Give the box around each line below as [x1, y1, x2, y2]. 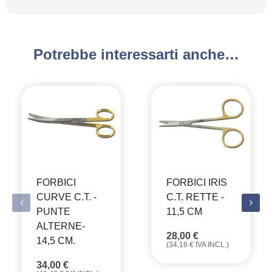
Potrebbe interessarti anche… [33, 46, 239, 63]
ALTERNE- [36, 220, 85, 231]
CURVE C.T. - [36, 191, 97, 202]
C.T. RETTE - [166, 191, 224, 202]
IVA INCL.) [194, 240, 229, 249]
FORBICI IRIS [166, 177, 227, 188]
